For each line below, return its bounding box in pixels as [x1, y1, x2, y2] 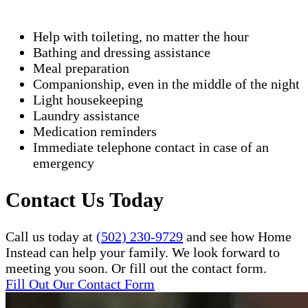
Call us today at [5, 228, 96, 244]
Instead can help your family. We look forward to [5, 244, 280, 260]
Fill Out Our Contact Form [5, 276, 155, 291]
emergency [33, 155, 94, 170]
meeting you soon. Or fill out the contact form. [5, 260, 267, 276]
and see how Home [183, 228, 291, 244]
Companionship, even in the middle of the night [33, 76, 300, 91]
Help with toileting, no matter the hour [33, 28, 249, 44]
